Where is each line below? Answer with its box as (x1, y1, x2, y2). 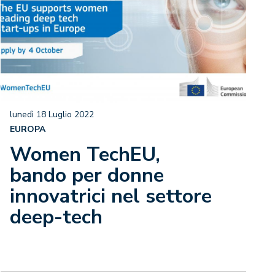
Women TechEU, (10, 141, 160, 168)
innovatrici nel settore (10, 183, 212, 209)
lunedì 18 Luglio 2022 (10, 109, 94, 120)
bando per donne (10, 162, 164, 188)
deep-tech (10, 204, 103, 230)
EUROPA (10, 123, 45, 135)
